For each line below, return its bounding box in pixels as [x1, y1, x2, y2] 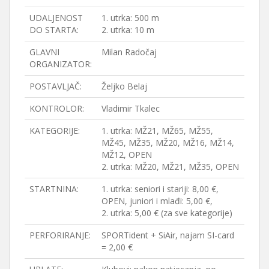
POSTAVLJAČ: [29, 80, 82, 92]
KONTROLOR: [29, 102, 84, 114]
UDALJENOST [29, 11, 83, 23]
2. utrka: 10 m [101, 23, 154, 35]
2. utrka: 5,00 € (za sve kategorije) [101, 207, 232, 219]
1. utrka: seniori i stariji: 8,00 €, [101, 183, 219, 195]
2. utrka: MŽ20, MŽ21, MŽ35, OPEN [101, 160, 239, 172]
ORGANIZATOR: [29, 58, 92, 70]
